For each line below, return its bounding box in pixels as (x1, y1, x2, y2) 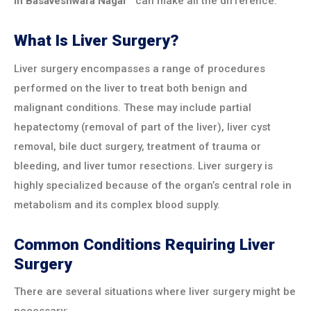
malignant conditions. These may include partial (14, 101, 251, 114)
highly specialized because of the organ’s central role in (14, 178, 292, 192)
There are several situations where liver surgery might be (14, 285, 296, 299)
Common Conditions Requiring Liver (14, 235, 275, 254)
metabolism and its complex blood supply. (14, 198, 220, 211)
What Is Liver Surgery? (14, 31, 179, 51)
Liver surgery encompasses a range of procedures (14, 62, 265, 75)
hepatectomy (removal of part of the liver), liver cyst (14, 120, 271, 133)
